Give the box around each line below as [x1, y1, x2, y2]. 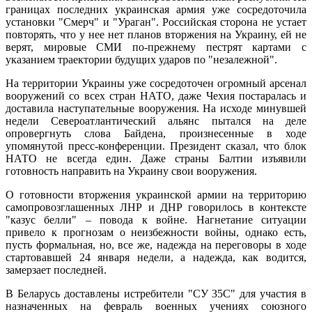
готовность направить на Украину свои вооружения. [6, 164, 257, 177]
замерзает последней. [6, 263, 107, 276]
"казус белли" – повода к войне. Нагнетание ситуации [6, 213, 306, 226]
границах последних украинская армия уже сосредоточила [6, 3, 306, 15]
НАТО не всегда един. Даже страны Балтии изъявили [6, 152, 306, 164]
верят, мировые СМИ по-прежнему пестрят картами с [6, 40, 306, 53]
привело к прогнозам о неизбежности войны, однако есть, [6, 226, 306, 238]
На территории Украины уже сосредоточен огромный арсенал [6, 77, 306, 89]
